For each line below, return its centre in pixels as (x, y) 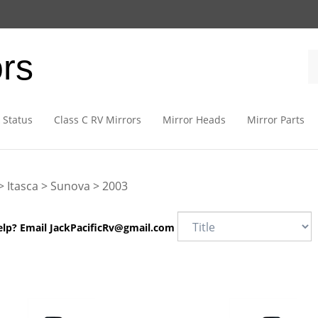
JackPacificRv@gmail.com (112, 227)
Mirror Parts (275, 120)
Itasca (22, 186)
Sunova (70, 186)
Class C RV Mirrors (97, 120)
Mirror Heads (194, 120)
